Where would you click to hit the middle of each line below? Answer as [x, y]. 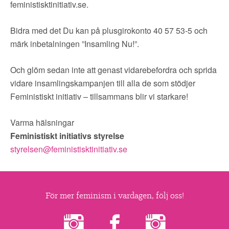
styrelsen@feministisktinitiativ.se [69, 149]
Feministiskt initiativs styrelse [67, 136]
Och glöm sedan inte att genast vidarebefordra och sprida [113, 70]
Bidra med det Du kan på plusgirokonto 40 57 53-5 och [109, 30]
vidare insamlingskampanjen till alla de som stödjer [103, 83]
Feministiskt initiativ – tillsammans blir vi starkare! [99, 96]
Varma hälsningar [42, 122]
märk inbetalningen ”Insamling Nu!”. [75, 44]
